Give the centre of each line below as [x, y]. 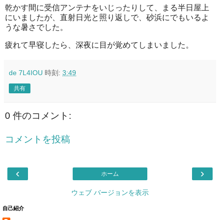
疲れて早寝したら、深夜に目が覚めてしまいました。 [99, 45]
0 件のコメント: [38, 116]
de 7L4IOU [26, 72]
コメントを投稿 [38, 139]
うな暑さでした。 [36, 27]
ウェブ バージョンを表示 [110, 192]
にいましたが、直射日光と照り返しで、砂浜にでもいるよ [107, 18]
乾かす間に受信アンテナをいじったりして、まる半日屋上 [107, 8]
